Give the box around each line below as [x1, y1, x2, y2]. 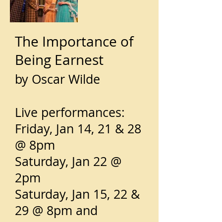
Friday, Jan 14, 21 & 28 [15, 120, 141, 137]
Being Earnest [15, 51, 104, 69]
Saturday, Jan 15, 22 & [15, 186, 140, 202]
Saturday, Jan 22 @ [15, 153, 121, 169]
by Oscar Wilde [15, 71, 100, 87]
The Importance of [15, 32, 133, 51]
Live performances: [15, 104, 125, 120]
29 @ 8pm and [15, 202, 98, 219]
